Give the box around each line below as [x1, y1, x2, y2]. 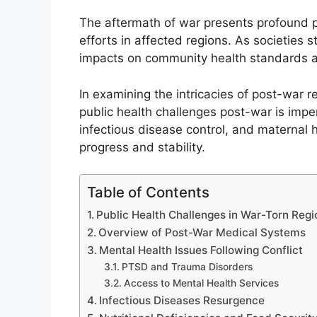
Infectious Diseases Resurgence [99, 294, 265, 308]
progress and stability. [79, 139, 205, 154]
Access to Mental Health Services [123, 277, 279, 289]
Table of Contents [87, 183, 209, 202]
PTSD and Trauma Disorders [121, 261, 253, 273]
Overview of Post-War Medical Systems [98, 226, 306, 240]
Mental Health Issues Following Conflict [99, 243, 304, 258]
